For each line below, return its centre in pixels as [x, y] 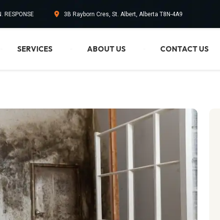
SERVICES [35, 49]
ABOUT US [106, 49]
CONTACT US [184, 49]
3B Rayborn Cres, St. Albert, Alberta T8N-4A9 [123, 14]
